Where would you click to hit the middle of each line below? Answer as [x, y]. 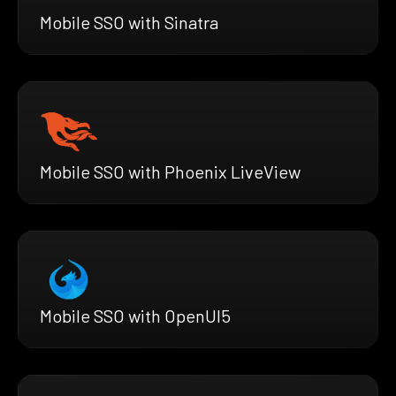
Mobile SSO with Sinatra [129, 22]
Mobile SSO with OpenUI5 [135, 315]
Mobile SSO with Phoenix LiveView [170, 171]
